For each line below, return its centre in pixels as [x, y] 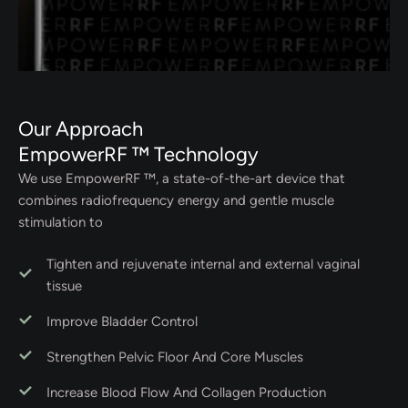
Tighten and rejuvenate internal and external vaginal [203, 264]
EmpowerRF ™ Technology [138, 154]
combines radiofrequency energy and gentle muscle [176, 200]
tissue [64, 286]
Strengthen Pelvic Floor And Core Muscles [175, 357]
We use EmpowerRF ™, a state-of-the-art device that [182, 178]
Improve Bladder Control [122, 321]
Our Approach [81, 128]
